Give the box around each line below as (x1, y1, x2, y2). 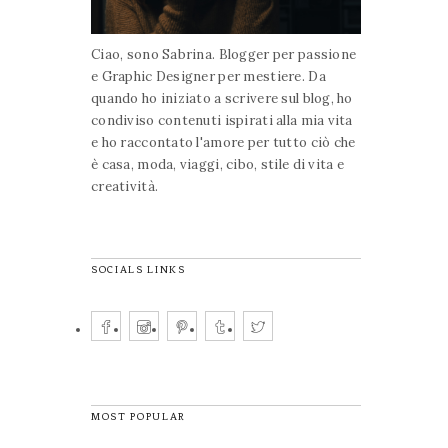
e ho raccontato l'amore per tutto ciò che (91, 133, 356, 151)
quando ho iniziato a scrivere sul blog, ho (91, 89, 353, 107)
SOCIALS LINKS (91, 262, 186, 276)
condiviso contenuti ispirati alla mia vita (91, 111, 353, 129)
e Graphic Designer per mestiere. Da (91, 67, 326, 85)
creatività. (91, 177, 159, 195)
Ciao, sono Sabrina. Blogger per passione (91, 45, 357, 63)
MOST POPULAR (91, 409, 186, 423)
